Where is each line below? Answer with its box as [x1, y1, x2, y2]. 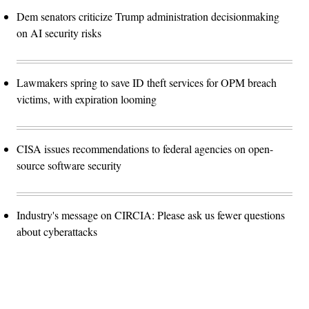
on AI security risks [17, 25, 101, 40]
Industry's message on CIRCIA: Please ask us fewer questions [17, 207, 285, 222]
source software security [17, 157, 121, 172]
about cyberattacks [17, 223, 97, 239]
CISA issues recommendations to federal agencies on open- [17, 141, 273, 156]
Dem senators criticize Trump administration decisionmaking [17, 8, 279, 23]
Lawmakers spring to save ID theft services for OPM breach [17, 74, 277, 90]
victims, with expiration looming [17, 91, 157, 106]
